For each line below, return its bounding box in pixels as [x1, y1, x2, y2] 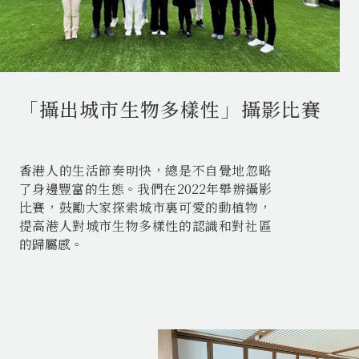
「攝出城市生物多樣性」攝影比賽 [18, 95, 322, 123]
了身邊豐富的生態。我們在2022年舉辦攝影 [18, 179, 272, 198]
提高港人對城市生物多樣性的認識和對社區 [18, 216, 272, 235]
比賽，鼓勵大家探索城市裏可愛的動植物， [18, 197, 272, 216]
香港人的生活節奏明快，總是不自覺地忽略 [18, 160, 272, 179]
